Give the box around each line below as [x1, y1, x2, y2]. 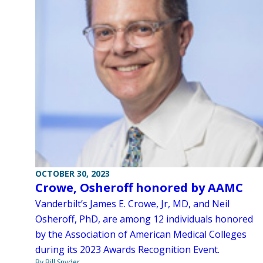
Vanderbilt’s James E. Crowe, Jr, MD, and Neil [35, 197, 230, 210]
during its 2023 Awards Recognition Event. [35, 242, 220, 256]
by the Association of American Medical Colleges [35, 227, 247, 241]
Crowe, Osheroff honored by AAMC [35, 179, 243, 195]
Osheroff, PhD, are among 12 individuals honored [35, 212, 253, 225]
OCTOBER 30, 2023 [35, 167, 110, 179]
